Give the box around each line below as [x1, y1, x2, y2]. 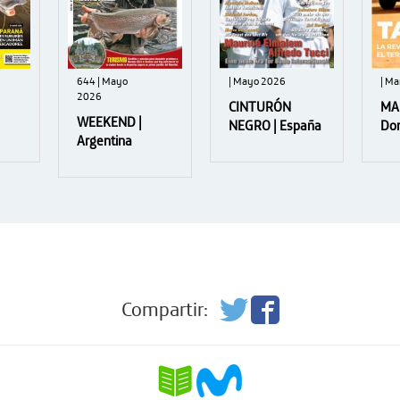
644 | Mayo [77, 74, 128, 88]
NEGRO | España [229, 117, 321, 135]
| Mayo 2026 [229, 74, 286, 88]
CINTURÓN [229, 98, 291, 116]
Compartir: [121, 296, 208, 322]
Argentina [77, 132, 132, 150]
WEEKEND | [77, 113, 142, 131]
